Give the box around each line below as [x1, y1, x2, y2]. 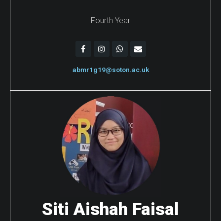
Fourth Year [91, 15, 130, 25]
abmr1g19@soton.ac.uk [72, 66, 149, 74]
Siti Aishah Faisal [42, 199, 179, 220]
